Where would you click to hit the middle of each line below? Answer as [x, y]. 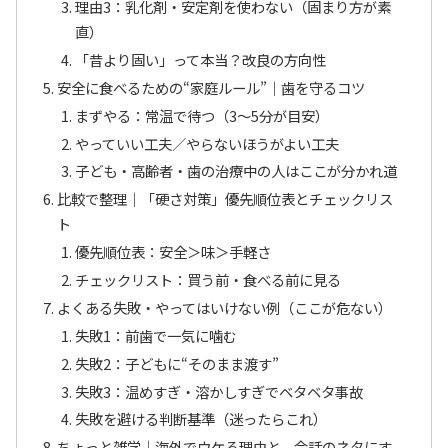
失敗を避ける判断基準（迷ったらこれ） [200, 419]
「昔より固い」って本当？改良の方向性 [200, 59]
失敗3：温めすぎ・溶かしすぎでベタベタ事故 [218, 391]
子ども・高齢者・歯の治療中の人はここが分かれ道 [235, 171]
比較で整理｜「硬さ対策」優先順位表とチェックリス [225, 199]
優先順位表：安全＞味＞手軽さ [172, 252]
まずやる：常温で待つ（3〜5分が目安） [201, 115]
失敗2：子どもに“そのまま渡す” [176, 363]
